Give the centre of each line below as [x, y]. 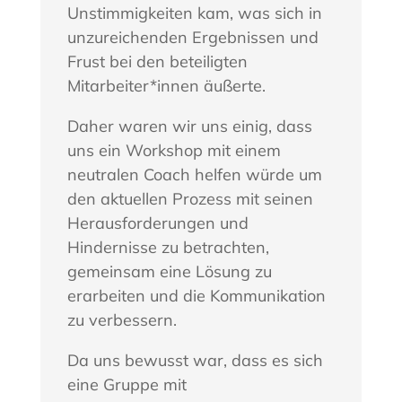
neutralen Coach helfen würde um [194, 174]
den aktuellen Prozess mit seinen [190, 198]
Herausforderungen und [157, 223]
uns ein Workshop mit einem [174, 150]
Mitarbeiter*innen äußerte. [166, 85]
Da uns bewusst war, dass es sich [195, 360]
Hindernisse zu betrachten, [168, 247]
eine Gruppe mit [127, 384]
